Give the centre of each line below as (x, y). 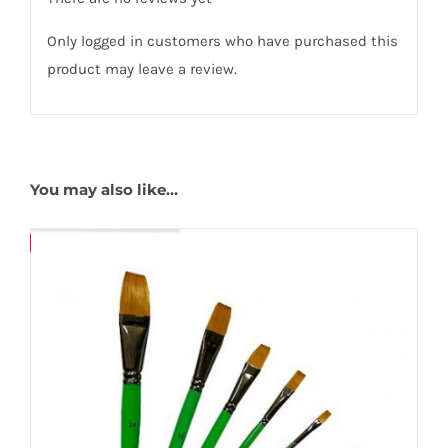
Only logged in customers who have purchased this (222, 41)
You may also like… (104, 190)
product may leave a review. (141, 69)
